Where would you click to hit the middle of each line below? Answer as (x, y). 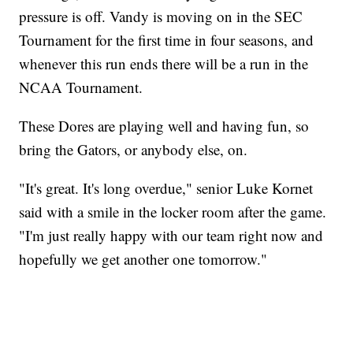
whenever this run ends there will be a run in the (164, 64)
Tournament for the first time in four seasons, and (167, 40)
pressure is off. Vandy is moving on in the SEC (161, 17)
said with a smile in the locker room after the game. (173, 212)
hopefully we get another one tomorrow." (143, 259)
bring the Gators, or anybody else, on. (134, 150)
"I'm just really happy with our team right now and (171, 236)
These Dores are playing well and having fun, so (164, 126)
